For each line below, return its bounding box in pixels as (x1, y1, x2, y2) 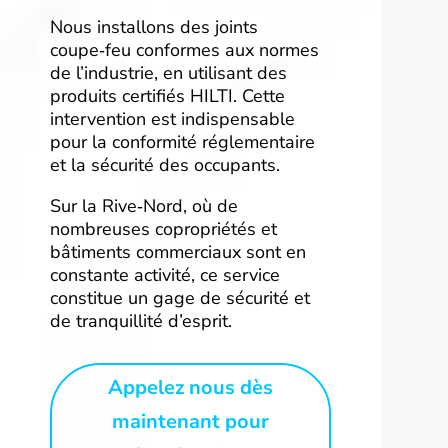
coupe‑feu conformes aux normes (50, 38, 319, 63)
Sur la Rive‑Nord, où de (50, 194, 238, 219)
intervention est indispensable (50, 107, 295, 132)
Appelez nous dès (107, 374, 273, 402)
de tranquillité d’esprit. (50, 309, 232, 334)
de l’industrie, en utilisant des (50, 61, 287, 86)
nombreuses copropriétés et (50, 217, 277, 242)
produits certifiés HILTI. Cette (50, 84, 285, 109)
